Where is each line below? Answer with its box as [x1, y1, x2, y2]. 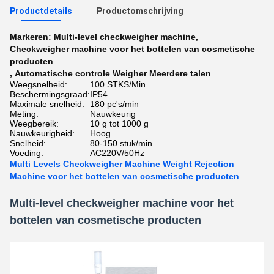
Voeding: [10, 148, 43, 158]
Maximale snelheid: [10, 99, 84, 109]
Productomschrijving [97, 6, 183, 16]
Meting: [10, 109, 39, 119]
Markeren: [10, 32, 54, 42]
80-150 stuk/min [90, 138, 152, 148]
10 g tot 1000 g [90, 119, 149, 128]
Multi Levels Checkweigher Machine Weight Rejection [10, 159, 234, 169]
